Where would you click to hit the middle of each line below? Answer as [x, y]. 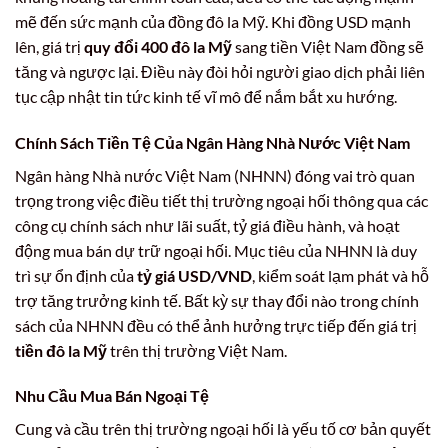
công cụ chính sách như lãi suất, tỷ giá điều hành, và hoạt [207, 225]
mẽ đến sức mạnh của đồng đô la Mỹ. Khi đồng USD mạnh [213, 21]
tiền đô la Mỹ [61, 350]
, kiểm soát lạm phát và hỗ [340, 275]
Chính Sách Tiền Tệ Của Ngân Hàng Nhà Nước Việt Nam [212, 142]
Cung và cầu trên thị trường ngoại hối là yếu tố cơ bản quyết [223, 429]
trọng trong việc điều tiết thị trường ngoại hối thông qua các [221, 200]
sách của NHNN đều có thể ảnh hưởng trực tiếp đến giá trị [216, 325]
